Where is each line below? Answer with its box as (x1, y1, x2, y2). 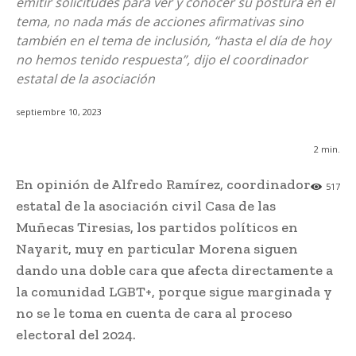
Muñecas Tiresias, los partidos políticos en (16, 219, 298, 237)
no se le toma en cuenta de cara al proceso (16, 304, 292, 323)
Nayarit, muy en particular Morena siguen (16, 240, 298, 258)
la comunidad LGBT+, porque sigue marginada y (16, 283, 332, 301)
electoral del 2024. (16, 326, 136, 344)
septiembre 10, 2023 (16, 106, 102, 118)
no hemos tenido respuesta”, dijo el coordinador (16, 51, 308, 68)
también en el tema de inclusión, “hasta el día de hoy (16, 32, 331, 49)
